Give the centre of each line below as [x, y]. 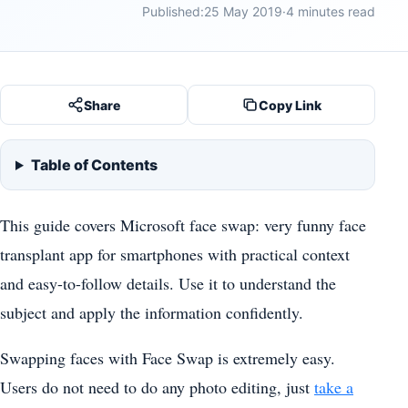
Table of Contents [94, 165]
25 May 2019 [243, 11]
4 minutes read [331, 11]
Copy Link [290, 105]
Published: [173, 11]
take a [334, 387]
